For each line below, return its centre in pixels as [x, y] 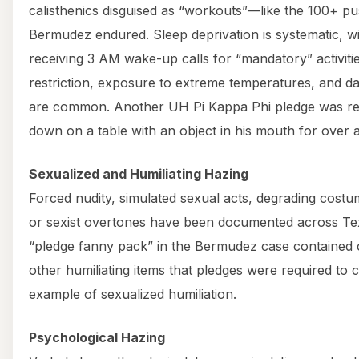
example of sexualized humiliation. [133, 294]
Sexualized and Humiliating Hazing [139, 173]
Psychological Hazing [97, 337]
